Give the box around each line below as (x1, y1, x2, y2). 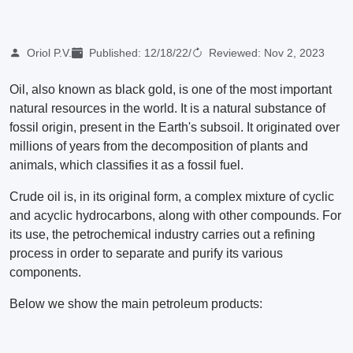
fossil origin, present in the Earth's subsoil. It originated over (9, 121, 340, 135)
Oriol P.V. (24, 46, 72, 60)
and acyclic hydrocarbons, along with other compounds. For (9, 209, 341, 223)
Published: (86, 46, 144, 60)
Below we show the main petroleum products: (9, 297, 262, 311)
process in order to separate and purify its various (9, 247, 283, 261)
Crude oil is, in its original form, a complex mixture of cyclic (9, 190, 334, 204)
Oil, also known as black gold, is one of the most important (9, 83, 332, 97)
